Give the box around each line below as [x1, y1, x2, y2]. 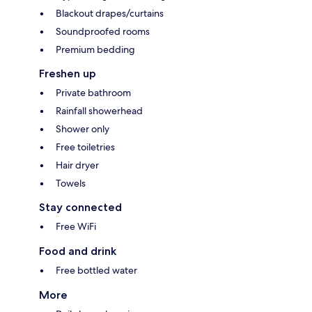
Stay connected [39, 201, 122, 214]
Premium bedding [56, 43, 135, 56]
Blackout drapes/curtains [56, 7, 164, 20]
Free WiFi [56, 220, 96, 233]
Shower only [56, 123, 109, 136]
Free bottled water [56, 264, 137, 277]
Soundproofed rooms [56, 25, 150, 38]
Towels [56, 177, 86, 190]
